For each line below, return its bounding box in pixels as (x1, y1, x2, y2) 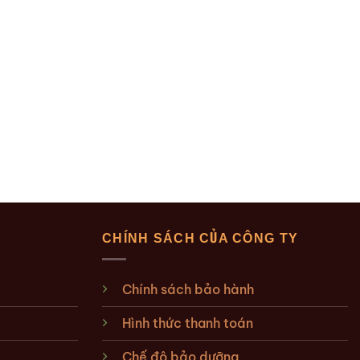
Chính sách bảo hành (122, 281, 254, 297)
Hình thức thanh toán (122, 315, 253, 331)
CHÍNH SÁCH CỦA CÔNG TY (102, 231, 299, 246)
